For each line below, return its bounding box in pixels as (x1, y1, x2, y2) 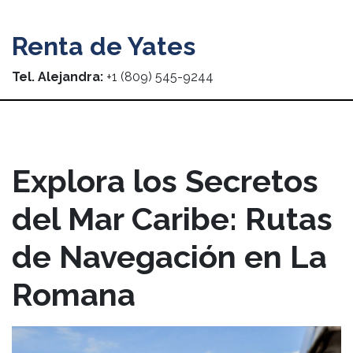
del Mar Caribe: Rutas (12, 200, 333, 237)
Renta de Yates (12, 32, 195, 61)
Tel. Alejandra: (12, 69, 103, 84)
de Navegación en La (12, 238, 327, 275)
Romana (12, 276, 136, 313)
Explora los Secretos (12, 162, 318, 199)
